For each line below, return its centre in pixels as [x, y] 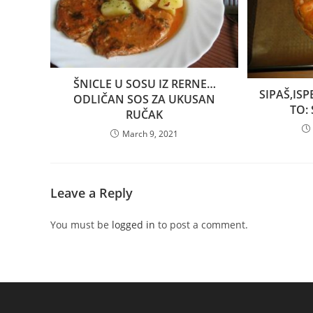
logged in [133, 225]
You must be [81, 225]
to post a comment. [202, 225]
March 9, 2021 [151, 134]
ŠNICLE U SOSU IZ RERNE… [144, 84]
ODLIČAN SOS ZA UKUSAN [145, 100]
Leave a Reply [92, 193]
